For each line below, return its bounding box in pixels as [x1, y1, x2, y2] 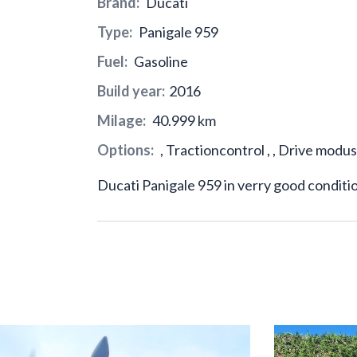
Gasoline [131, 53, 188, 70]
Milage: [97, 112, 146, 129]
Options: [97, 141, 154, 159]
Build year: [97, 82, 165, 100]
